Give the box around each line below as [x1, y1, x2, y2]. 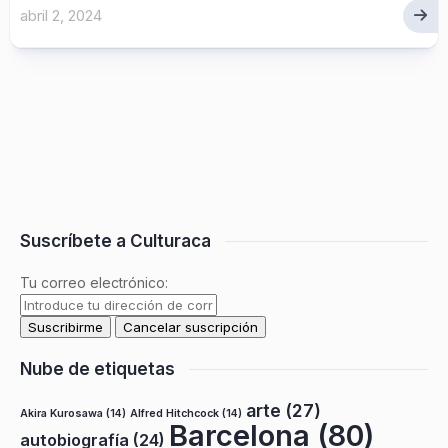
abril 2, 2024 [20, 6, 102, 25]
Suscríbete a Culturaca [20, 231, 211, 251]
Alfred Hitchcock [130, 407, 219, 420]
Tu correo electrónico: [20, 274, 168, 291]
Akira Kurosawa [20, 407, 103, 420]
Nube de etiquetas [20, 359, 175, 379]
